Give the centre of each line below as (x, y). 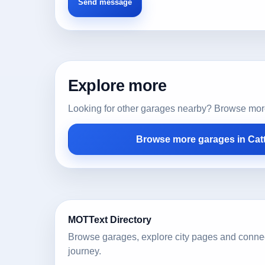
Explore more (117, 85)
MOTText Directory (110, 219)
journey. (85, 251)
